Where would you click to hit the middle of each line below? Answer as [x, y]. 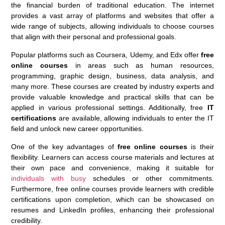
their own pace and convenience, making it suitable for [113, 167]
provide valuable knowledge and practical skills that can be [113, 97]
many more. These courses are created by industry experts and [113, 86]
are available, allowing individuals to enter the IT [135, 118]
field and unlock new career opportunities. [78, 128]
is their [200, 146]
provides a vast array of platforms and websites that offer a [113, 15]
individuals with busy [49, 178]
